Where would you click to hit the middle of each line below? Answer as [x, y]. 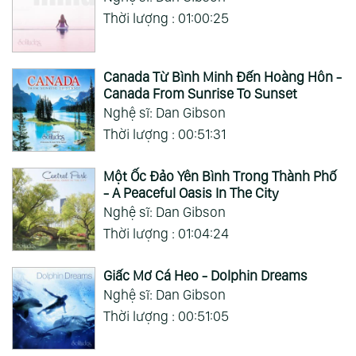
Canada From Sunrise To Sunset [200, 93]
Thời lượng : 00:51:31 [164, 133]
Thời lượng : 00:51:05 [166, 315]
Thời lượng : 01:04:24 [166, 233]
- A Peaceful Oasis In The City [191, 192]
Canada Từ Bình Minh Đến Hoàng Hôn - [222, 76]
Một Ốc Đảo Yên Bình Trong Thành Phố [220, 176]
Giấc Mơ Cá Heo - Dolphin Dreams [205, 275]
